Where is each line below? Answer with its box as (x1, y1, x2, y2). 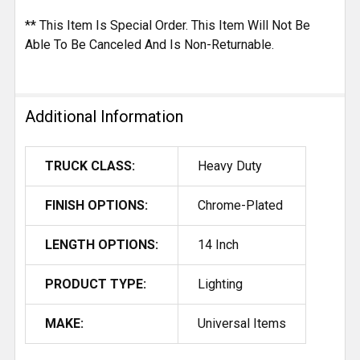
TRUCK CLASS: (45, 158, 135, 174)
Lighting (198, 276, 243, 292)
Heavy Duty (198, 158, 262, 174)
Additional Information (25, 107, 183, 127)
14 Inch (198, 237, 239, 253)
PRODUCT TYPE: (45, 276, 146, 292)
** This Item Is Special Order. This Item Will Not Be (25, 18, 310, 34)
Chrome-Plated (198, 198, 283, 214)
